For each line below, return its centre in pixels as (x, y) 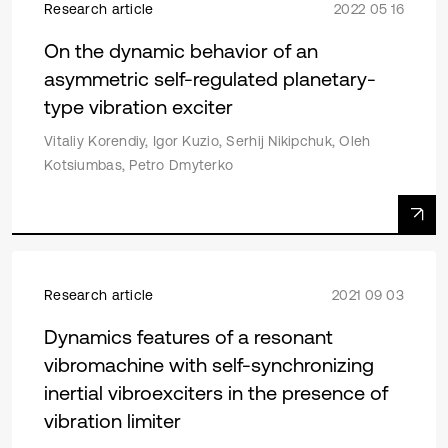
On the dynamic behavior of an (181, 50)
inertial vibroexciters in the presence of (216, 392)
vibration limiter (112, 420)
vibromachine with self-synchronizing (209, 364)
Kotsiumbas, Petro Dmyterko (139, 165)
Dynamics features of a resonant (188, 336)
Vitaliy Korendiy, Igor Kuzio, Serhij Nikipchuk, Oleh (207, 141)
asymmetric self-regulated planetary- (210, 78)
